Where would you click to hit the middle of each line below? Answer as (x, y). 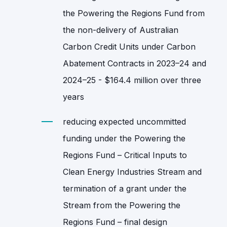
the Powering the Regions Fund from (134, 13)
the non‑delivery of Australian (121, 30)
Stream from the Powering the (122, 205)
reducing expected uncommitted (124, 121)
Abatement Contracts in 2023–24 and (135, 63)
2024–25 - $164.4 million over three (132, 80)
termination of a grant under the (125, 188)
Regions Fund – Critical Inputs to (125, 155)
